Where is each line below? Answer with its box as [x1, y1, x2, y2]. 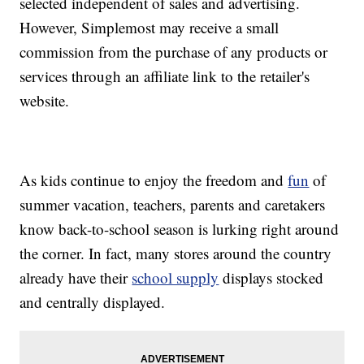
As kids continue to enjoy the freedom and [19, 170, 288, 191]
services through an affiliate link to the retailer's [19, 66, 310, 87]
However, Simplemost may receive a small [19, 17, 279, 38]
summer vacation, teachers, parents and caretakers [19, 194, 326, 215]
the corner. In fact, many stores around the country [19, 243, 332, 264]
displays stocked [219, 267, 324, 288]
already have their [19, 267, 132, 288]
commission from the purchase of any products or [19, 41, 328, 63]
